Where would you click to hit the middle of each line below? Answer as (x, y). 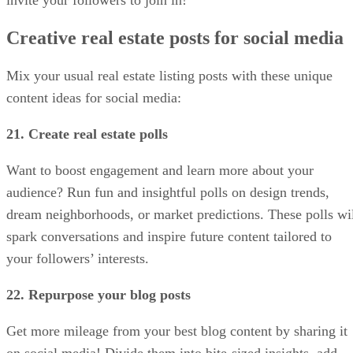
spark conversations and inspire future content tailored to (169, 236)
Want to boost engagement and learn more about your (160, 170)
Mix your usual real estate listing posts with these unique (169, 75)
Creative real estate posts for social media (175, 38)
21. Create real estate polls (87, 134)
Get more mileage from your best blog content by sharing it (177, 331)
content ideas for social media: (94, 97)
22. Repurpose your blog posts (98, 294)
